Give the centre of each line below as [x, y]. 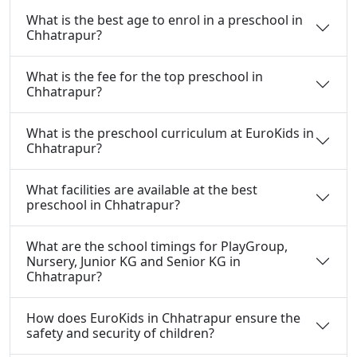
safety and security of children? [120, 333]
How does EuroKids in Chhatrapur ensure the [163, 318]
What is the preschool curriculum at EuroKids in [170, 133]
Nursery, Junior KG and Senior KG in [133, 261]
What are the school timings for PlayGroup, [157, 246]
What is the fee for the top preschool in [145, 76]
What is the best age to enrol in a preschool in [165, 20]
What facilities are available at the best [142, 189]
